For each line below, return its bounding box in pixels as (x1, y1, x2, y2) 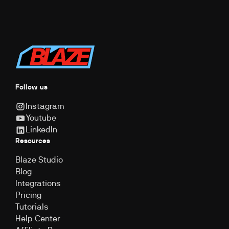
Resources (15, 137, 50, 145)
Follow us (15, 84, 48, 91)
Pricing (15, 191, 41, 199)
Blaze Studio (15, 155, 63, 164)
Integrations (15, 179, 61, 188)
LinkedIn (25, 125, 57, 134)
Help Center (15, 214, 60, 223)
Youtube (25, 113, 56, 122)
